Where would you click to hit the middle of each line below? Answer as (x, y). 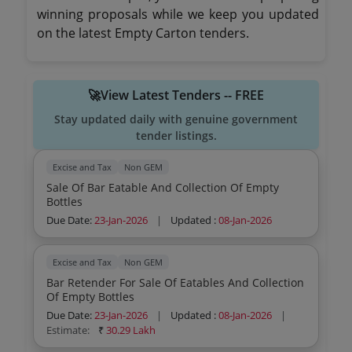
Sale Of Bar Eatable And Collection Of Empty (163, 187)
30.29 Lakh (131, 330)
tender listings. (176, 136)
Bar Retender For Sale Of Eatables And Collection (176, 282)
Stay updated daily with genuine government (176, 119)
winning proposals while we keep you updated (178, 14)
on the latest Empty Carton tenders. (143, 33)
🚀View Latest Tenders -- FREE (176, 95)
